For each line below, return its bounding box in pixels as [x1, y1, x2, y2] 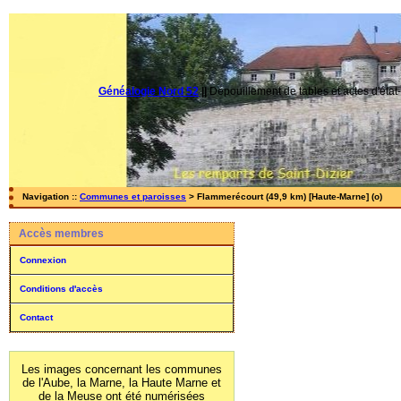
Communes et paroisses [80, 192, 186, 201]
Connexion [20, 255, 66, 265]
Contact [20, 312, 53, 322]
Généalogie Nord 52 [98, 85, 199, 98]
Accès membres [19, 227, 104, 240]
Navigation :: [22, 192, 80, 201]
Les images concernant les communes [21, 363, 222, 376]
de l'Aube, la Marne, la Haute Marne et [22, 376, 221, 389]
